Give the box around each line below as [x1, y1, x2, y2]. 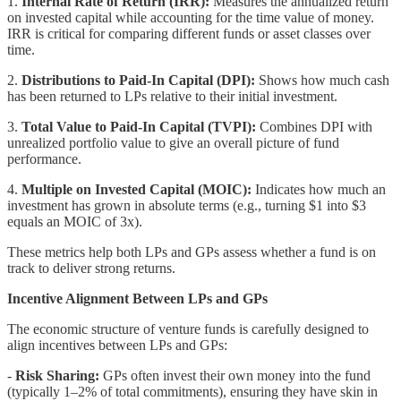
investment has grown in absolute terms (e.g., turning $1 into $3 [7, 197, 366, 213]
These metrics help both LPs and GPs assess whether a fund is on [7, 243, 376, 260]
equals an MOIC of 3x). [7, 213, 142, 229]
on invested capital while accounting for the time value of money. [7, 9, 374, 25]
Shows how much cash [255, 72, 389, 88]
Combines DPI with [256, 118, 372, 134]
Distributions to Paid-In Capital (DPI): [21, 72, 255, 88]
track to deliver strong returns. [7, 260, 175, 276]
